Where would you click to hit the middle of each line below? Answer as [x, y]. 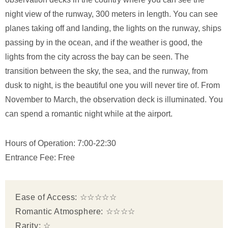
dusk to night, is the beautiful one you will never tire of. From [112, 85]
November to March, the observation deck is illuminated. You [114, 99]
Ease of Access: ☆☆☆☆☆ [66, 197]
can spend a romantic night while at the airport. [89, 113]
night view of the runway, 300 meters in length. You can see [111, 14]
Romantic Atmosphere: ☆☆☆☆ [75, 211]
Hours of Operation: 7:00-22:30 [61, 143]
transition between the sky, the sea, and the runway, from [106, 71]
